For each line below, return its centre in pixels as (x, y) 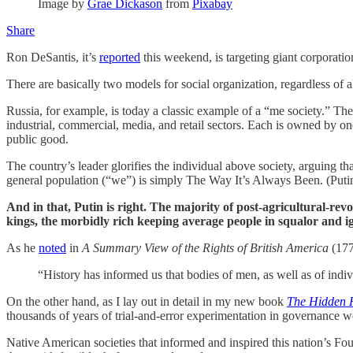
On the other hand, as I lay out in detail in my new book (147, 301)
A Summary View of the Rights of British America (207, 247)
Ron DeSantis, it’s (53, 57)
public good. (37, 139)
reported (120, 57)
